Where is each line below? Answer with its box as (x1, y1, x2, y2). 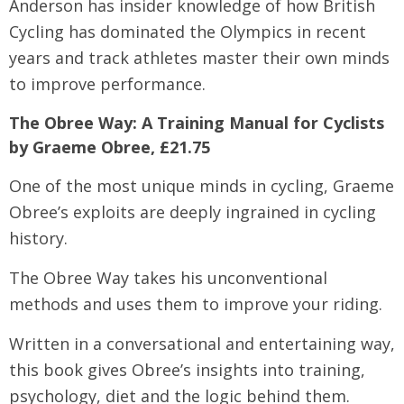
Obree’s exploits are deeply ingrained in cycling (9, 201, 376, 223)
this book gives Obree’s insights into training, (9, 359, 365, 381)
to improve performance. (9, 73, 206, 95)
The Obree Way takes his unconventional (9, 267, 327, 289)
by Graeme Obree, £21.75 (9, 136, 210, 158)
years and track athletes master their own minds (9, 47, 390, 69)
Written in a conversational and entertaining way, (9, 333, 395, 354)
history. (9, 227, 68, 249)
